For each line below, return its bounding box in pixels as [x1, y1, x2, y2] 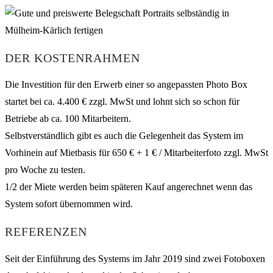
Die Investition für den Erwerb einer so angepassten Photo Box [5, 79, 247, 90]
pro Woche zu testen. [5, 165, 85, 175]
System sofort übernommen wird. [5, 199, 133, 210]
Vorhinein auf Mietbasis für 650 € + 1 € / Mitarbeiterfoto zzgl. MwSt [5, 147, 268, 158]
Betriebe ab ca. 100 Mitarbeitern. [5, 113, 131, 124]
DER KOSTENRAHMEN [5, 51, 140, 65]
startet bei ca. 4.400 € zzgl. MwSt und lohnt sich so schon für [5, 96, 239, 107]
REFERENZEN [5, 225, 87, 239]
